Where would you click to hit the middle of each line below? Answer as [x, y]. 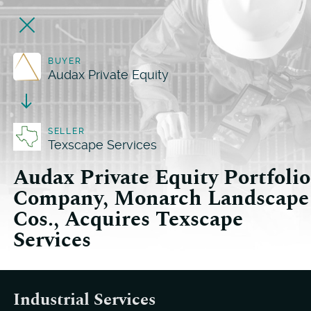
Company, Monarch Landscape [161, 199]
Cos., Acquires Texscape [128, 219]
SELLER [67, 131]
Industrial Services [84, 300]
